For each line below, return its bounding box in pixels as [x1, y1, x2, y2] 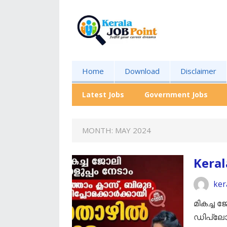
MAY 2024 [115, 125, 151, 135]
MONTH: [82, 125, 115, 135]
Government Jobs [144, 90, 208, 99]
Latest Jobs [82, 90, 124, 99]
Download [125, 66, 160, 76]
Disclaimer [180, 66, 216, 76]
